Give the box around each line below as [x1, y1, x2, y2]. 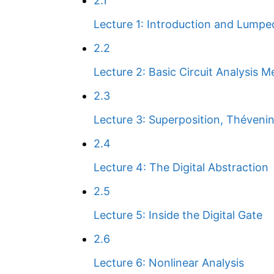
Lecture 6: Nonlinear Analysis [94, 256, 244, 269]
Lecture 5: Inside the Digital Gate [94, 209, 262, 221]
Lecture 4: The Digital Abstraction [94, 161, 268, 174]
